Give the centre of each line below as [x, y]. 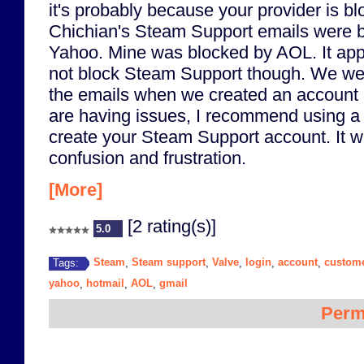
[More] [76, 189]
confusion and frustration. [147, 158]
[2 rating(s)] [169, 226]
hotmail [105, 284]
